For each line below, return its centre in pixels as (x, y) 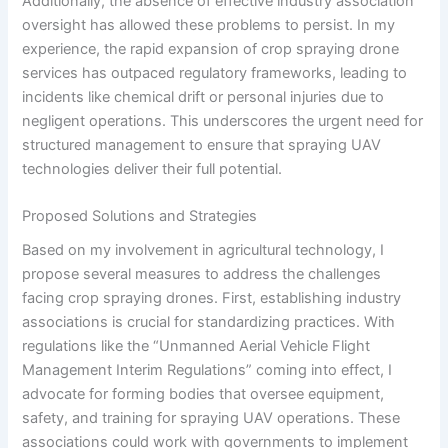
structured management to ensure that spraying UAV (202, 144)
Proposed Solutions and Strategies (140, 216)
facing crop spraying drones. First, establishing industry (212, 298)
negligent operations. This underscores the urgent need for (223, 120)
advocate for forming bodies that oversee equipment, (203, 394)
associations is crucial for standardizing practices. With (209, 322)
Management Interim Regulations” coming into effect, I (207, 370)
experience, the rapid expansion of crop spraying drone (211, 48)
